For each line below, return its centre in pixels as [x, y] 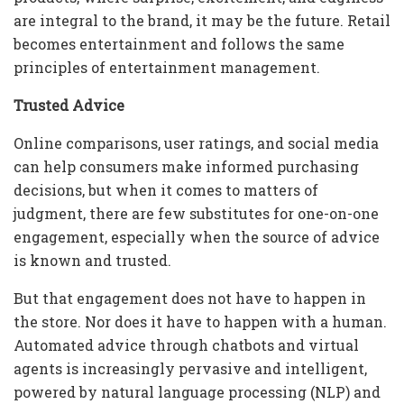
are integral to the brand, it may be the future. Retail [202, 21]
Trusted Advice [69, 106]
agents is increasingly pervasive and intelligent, [190, 369]
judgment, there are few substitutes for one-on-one [196, 214]
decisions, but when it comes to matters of [166, 190]
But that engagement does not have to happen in [190, 298]
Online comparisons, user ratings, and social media [196, 143]
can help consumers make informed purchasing [186, 167]
